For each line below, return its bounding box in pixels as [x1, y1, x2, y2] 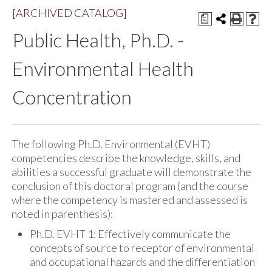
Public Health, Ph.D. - [12, 29, 184, 52]
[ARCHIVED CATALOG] [12, 6, 127, 19]
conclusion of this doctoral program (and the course [12, 179, 248, 192]
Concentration [12, 86, 132, 109]
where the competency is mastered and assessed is [12, 193, 248, 206]
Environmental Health [12, 57, 194, 80]
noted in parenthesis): [12, 207, 113, 220]
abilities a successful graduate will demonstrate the [12, 165, 251, 178]
